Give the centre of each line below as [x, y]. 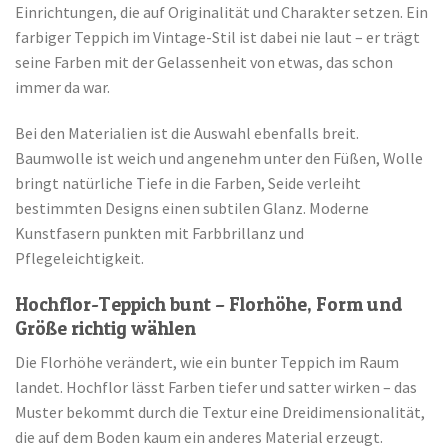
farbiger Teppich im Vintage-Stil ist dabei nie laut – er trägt [217, 37]
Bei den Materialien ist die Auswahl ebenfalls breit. [187, 133]
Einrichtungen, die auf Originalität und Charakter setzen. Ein [221, 12]
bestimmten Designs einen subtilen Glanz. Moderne [192, 208]
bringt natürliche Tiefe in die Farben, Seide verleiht [188, 183]
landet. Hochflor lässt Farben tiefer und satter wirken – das [216, 386]
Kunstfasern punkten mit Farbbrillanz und [159, 233]
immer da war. [62, 87]
